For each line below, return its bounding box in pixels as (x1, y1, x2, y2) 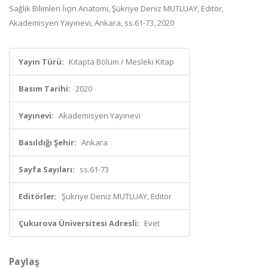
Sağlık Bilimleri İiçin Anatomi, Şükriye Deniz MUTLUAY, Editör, (9, 3, 224, 14)
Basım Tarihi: (19, 83, 71, 94)
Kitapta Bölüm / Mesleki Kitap (69, 56, 174, 67)
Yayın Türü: (19, 56, 64, 67)
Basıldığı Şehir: (19, 137, 77, 148)
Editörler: (19, 191, 57, 202)
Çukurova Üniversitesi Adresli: (19, 218, 139, 229)
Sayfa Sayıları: (19, 164, 75, 175)
